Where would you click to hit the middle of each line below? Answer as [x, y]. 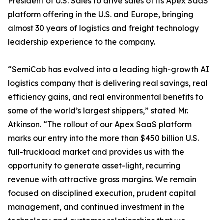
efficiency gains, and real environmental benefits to [106, 97]
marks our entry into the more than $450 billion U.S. [103, 138]
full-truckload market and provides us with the [96, 152]
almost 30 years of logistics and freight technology [103, 28]
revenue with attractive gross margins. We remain [102, 179]
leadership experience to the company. [82, 42]
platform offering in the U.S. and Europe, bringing [101, 14]
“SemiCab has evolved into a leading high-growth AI [109, 69]
